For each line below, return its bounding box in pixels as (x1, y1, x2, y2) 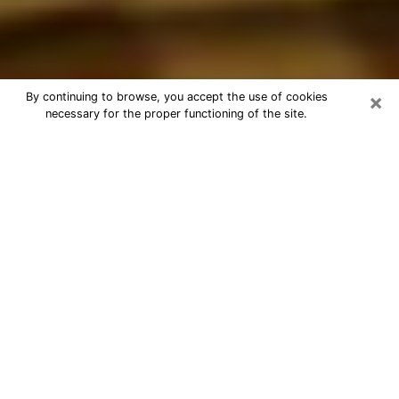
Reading (13, 156, 96, 182)
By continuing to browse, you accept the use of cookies (25, 90, 328, 103)
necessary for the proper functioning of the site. (45, 107, 307, 120)
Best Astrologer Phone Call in (13, 131, 308, 157)
